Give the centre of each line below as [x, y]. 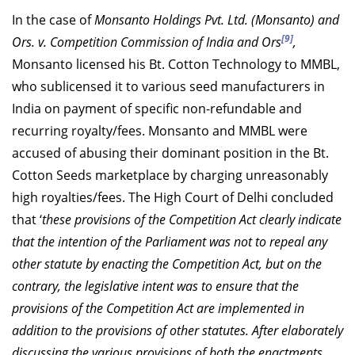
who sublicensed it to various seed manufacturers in [168, 86]
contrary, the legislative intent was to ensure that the [155, 286]
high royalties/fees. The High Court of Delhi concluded [173, 197]
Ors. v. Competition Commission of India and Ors [147, 42]
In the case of [53, 19]
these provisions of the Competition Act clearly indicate [192, 219]
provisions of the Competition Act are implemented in [158, 308]
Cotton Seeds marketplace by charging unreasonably [170, 175]
